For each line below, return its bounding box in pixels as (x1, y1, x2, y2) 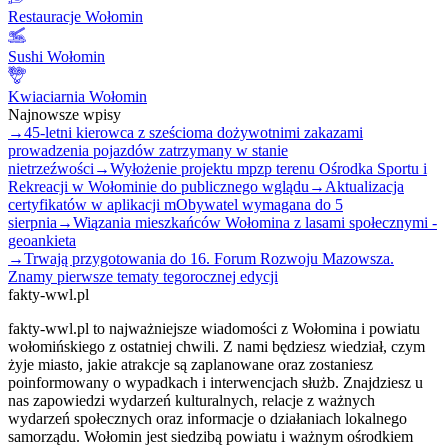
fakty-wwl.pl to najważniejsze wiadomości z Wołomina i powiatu (8, 319, 420, 337)
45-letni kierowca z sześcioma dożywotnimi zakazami (24, 123, 363, 141)
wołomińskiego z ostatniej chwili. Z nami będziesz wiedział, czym (8, 337, 425, 355)
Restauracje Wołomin (8, 7, 143, 25)
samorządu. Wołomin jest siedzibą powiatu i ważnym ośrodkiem (8, 427, 413, 445)
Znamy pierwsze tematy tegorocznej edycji (8, 267, 278, 285)
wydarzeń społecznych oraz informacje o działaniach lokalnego (8, 409, 407, 427)
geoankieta (8, 231, 76, 249)
